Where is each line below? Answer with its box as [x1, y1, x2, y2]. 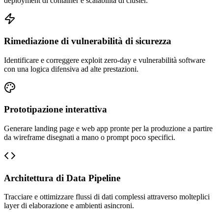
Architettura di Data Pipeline [4, 172, 120, 183]
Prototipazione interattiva [4, 104, 107, 115]
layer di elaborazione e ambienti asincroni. [4, 201, 134, 210]
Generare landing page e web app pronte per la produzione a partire [4, 124, 213, 133]
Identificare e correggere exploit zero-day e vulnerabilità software [4, 55, 205, 64]
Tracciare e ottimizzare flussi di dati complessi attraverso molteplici [4, 192, 210, 201]
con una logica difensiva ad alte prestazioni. [4, 64, 138, 73]
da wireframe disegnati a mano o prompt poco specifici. [4, 133, 175, 141]
